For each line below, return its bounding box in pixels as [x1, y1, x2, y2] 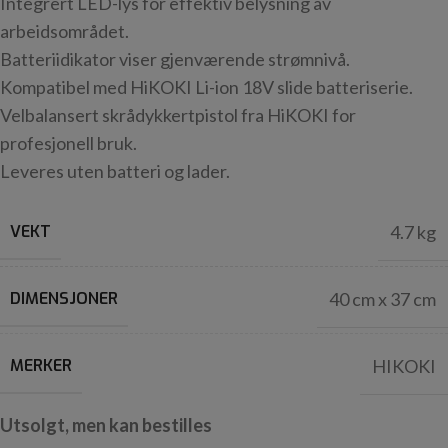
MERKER [10, 355, 72, 377]
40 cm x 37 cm [329, 288, 436, 311]
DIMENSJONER [10, 288, 118, 310]
